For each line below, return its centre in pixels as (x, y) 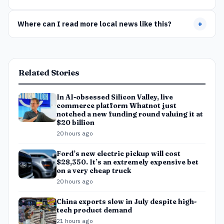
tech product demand (94, 210)
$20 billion (75, 122)
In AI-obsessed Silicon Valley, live (115, 97)
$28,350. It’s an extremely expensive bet (127, 162)
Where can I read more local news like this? (94, 24)
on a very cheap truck (94, 170)
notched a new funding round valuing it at (130, 114)
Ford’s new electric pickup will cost (118, 153)
